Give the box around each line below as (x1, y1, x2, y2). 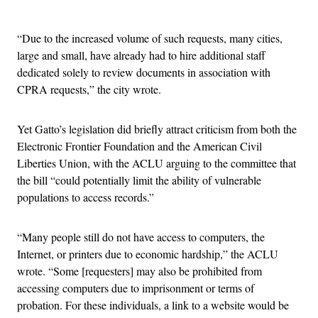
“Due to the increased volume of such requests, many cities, (17, 30, 283, 45)
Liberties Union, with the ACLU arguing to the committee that (17, 155, 296, 170)
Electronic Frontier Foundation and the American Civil (17, 138, 262, 153)
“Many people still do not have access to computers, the (17, 229, 265, 244)
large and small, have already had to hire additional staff (17, 47, 265, 62)
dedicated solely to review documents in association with (17, 64, 270, 79)
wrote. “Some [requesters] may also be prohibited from (17, 263, 262, 278)
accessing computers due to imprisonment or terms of (17, 280, 254, 295)
